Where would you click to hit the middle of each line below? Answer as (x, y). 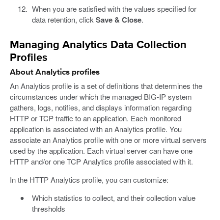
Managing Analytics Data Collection (98, 45)
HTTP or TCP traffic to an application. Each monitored (96, 118)
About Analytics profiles (55, 73)
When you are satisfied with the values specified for (114, 8)
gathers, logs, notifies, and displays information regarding (101, 108)
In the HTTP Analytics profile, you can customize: (89, 180)
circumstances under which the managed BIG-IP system (101, 97)
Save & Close (118, 19)
